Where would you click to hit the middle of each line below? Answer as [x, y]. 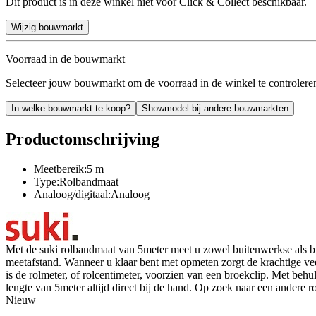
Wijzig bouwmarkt [47, 27]
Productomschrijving [83, 139]
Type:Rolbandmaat [76, 181]
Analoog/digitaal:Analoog [92, 194]
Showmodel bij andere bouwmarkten [215, 108]
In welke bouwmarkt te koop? [71, 108]
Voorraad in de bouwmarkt [65, 59]
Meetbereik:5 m [69, 169]
